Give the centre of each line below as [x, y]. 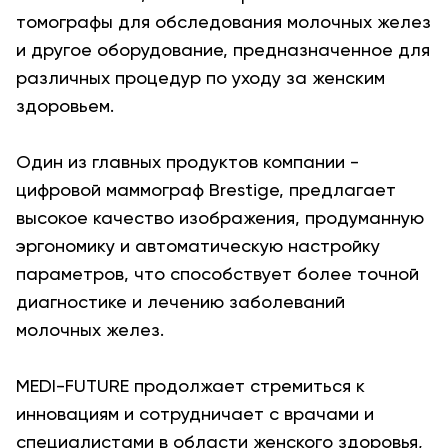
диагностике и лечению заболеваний [180, 302]
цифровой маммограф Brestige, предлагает [206, 190]
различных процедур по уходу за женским [200, 78]
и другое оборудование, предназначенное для [223, 50]
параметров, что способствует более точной [217, 274]
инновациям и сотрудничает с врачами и [195, 414]
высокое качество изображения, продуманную [220, 218]
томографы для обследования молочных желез [223, 22]
